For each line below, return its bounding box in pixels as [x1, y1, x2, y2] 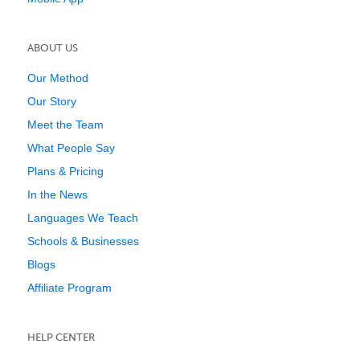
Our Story [27, 95, 76, 108]
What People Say [27, 141, 115, 154]
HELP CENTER [27, 331, 95, 343]
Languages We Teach [27, 211, 138, 224]
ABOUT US [27, 42, 78, 54]
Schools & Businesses [27, 235, 139, 247]
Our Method [27, 72, 88, 84]
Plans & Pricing [27, 165, 104, 178]
